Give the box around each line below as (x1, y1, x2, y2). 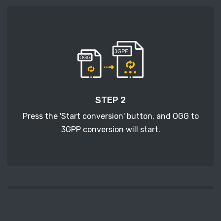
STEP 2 (95, 95, 126, 106)
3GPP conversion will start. (61, 125, 160, 135)
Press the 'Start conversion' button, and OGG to (22, 111, 199, 121)
